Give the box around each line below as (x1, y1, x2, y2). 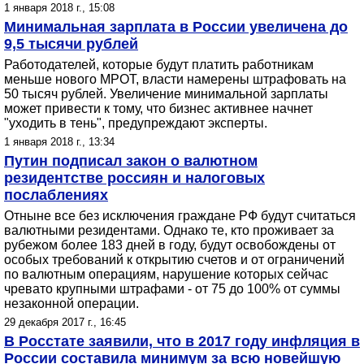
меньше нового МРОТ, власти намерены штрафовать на (4, 72, 346, 86)
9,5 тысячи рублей (4, 36, 138, 52)
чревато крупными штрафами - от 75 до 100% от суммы (4, 282, 340, 296)
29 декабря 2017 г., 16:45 (4, 316, 126, 328)
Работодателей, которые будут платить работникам (4, 58, 314, 71)
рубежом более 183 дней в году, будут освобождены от (4, 238, 336, 252)
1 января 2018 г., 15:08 (4, 2, 115, 14)
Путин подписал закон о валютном (4, 153, 258, 169)
